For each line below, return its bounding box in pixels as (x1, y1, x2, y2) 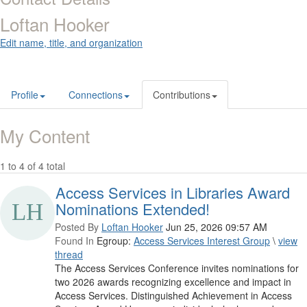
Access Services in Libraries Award (56, 182, 290, 204)
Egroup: (94, 234, 134, 248)
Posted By (55, 220, 99, 234)
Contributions (153, 88, 210, 102)
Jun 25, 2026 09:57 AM (166, 220, 267, 234)
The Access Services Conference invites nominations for (55, 261, 299, 275)
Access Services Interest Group (134, 234, 270, 248)
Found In (55, 234, 94, 248)
